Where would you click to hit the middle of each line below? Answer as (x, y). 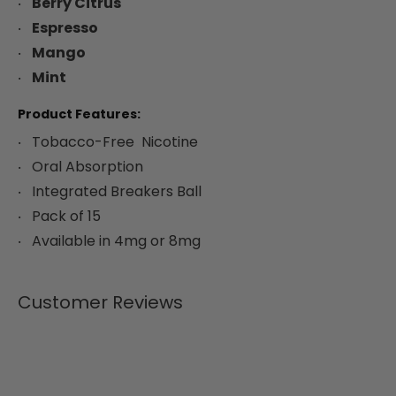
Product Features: (79, 114)
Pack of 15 (66, 216)
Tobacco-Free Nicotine (115, 142)
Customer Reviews (100, 302)
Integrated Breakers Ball (117, 191)
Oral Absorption (88, 167)
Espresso (65, 28)
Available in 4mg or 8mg (116, 241)
